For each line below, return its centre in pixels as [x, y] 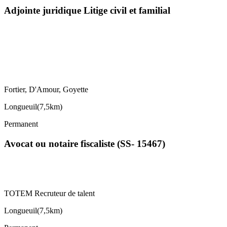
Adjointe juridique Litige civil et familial [87, 11]
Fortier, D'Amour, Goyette [46, 90]
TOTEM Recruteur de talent [49, 193]
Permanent [21, 124]
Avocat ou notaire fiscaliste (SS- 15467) [85, 143]
